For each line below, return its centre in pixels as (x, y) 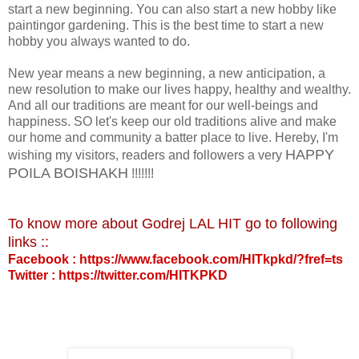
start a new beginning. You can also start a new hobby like (172, 9)
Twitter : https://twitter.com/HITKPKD (118, 275)
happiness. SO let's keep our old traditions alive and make (172, 121)
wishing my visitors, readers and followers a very (147, 155)
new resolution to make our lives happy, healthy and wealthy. (179, 89)
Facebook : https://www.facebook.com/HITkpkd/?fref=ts (175, 259)
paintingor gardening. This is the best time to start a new (166, 25)
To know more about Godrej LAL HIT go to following (173, 223)
